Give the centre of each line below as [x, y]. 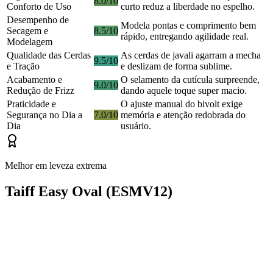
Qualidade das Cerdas [49, 55]
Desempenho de [38, 20]
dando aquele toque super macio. [184, 91]
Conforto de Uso [39, 7]
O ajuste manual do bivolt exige [182, 104]
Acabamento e [34, 80]
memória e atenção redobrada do [183, 115]
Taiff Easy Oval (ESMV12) [89, 192]
